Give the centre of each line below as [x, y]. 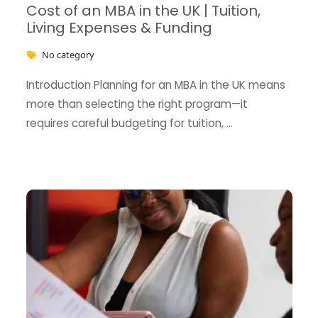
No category [68, 54]
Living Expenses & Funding [119, 27]
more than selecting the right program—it [137, 104]
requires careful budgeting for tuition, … [129, 123]
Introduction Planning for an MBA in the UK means [155, 84]
